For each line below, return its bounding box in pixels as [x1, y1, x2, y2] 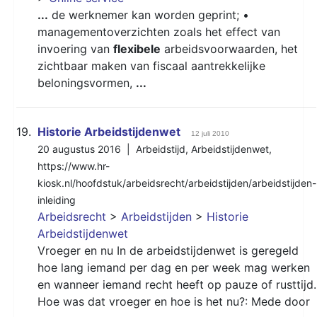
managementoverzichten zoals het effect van [38, 24, 280, 39]
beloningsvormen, [38, 75, 136, 90]
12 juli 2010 [191, 129, 229, 137]
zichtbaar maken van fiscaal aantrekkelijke [38, 58, 265, 73]
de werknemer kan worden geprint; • [48, 7, 249, 22]
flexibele [113, 41, 161, 56]
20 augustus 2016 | [38, 142, 136, 155]
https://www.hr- [38, 159, 110, 172]
